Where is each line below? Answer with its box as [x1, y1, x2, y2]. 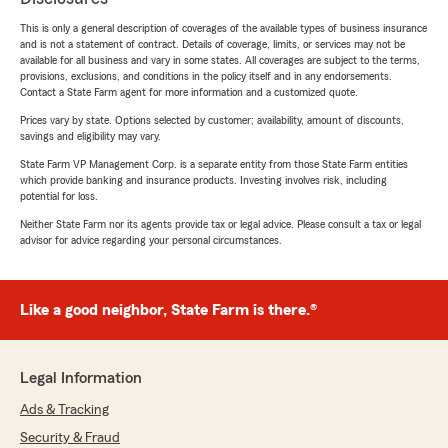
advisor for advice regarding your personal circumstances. [20, 234, 282, 247]
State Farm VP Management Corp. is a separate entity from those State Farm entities [20, 158, 408, 171]
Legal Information [20, 370, 142, 387]
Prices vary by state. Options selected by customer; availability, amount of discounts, [20, 114, 404, 127]
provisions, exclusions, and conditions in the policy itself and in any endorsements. [20, 70, 392, 83]
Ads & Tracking [20, 403, 109, 418]
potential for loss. [20, 190, 98, 203]
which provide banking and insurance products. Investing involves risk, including [20, 174, 387, 187]
